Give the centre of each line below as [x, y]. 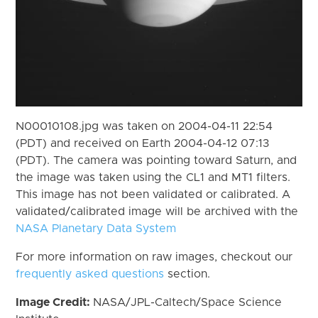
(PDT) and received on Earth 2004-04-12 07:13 [143, 143]
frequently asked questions [90, 274]
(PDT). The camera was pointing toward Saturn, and [157, 160]
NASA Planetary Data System [96, 228]
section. [187, 274]
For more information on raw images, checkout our [154, 257]
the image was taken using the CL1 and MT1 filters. [153, 177]
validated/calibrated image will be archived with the [157, 211]
